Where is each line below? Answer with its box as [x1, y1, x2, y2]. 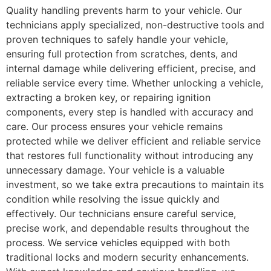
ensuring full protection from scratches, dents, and [6, 48, 238, 60]
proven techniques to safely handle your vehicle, [6, 33, 228, 46]
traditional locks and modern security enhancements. [6, 251, 249, 264]
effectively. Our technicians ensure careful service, [6, 207, 236, 220]
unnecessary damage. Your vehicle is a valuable [6, 164, 224, 177]
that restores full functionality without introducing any [6, 149, 253, 162]
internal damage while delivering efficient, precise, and [6, 62, 256, 75]
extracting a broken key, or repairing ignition [6, 91, 211, 104]
